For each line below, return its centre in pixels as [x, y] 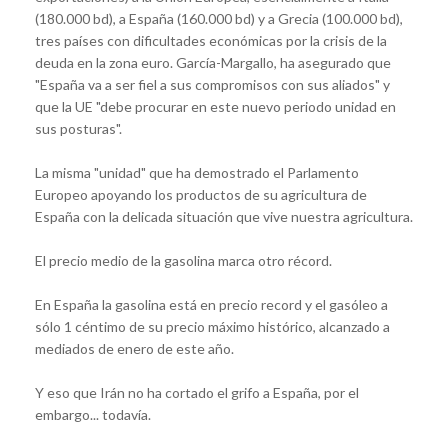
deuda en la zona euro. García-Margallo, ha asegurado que [213, 63]
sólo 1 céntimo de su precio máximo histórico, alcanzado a [212, 327]
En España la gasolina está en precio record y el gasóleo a [211, 305]
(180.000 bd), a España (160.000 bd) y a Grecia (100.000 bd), [219, 19]
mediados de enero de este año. [134, 349]
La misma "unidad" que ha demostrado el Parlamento [197, 173]
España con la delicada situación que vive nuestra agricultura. [224, 217]
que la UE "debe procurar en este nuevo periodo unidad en [215, 107]
